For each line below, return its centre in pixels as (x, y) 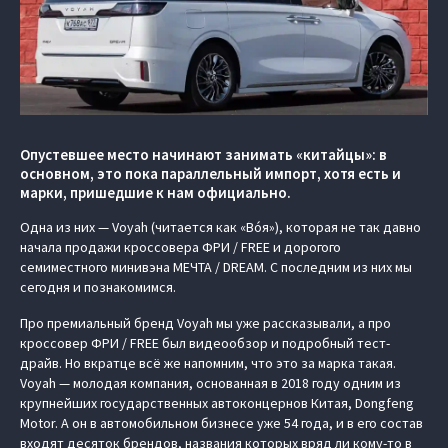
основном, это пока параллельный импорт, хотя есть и (210, 173)
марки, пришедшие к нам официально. (155, 192)
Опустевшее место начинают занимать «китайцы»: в (203, 154)
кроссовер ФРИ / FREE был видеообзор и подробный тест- (205, 343)
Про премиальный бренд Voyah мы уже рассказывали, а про (205, 323)
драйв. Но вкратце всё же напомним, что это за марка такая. (208, 363)
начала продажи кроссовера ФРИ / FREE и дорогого (180, 247)
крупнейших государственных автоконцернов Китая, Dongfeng (217, 403)
